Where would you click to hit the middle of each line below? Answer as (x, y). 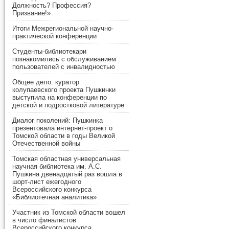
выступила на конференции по (60, 98)
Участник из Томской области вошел (69, 213)
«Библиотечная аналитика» (54, 197)
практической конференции (54, 36)
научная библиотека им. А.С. (57, 167)
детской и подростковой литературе (68, 105)
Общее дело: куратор (46, 82)
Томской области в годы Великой (64, 136)
